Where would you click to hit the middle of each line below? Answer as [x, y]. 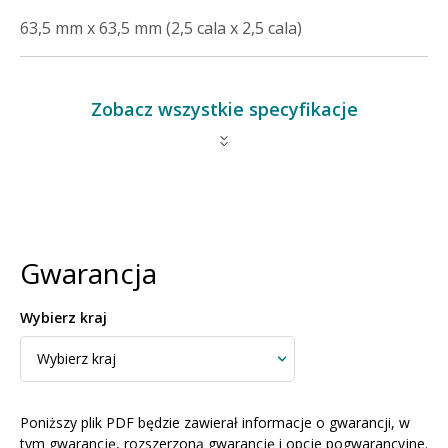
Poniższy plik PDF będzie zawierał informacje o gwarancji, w [215, 422]
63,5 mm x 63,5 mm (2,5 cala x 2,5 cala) [161, 28]
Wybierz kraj [63, 317]
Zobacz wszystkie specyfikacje [224, 109]
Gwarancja [88, 273]
